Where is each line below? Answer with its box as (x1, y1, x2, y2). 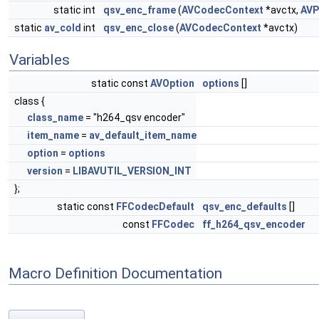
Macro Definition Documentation (9, 264, 222, 282)
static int (53, 4, 98, 16)
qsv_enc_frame (103, 4, 176, 16)
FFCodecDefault (116, 201, 194, 212)
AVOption (150, 78, 194, 89)
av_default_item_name (89, 130, 197, 141)
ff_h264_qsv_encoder (202, 219, 305, 230)
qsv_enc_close (103, 22, 174, 33)
